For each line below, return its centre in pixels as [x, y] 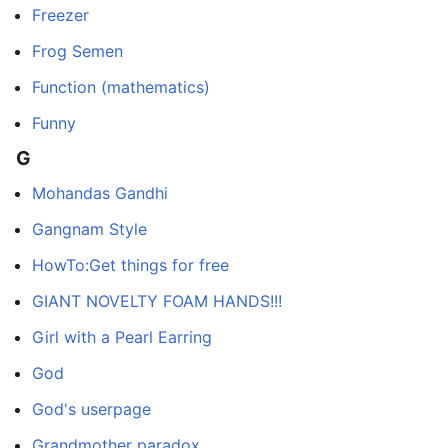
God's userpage [91, 408]
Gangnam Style [89, 228]
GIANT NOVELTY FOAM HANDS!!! [157, 300]
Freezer [60, 15]
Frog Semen [77, 51]
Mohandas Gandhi [100, 192]
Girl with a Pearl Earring [122, 336]
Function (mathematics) [121, 87]
